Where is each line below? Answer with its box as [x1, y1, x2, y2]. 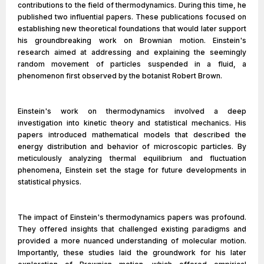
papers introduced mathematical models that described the [18, 130, 246, 139]
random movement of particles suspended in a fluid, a [18, 60, 246, 68]
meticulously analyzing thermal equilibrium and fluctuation [18, 154, 246, 163]
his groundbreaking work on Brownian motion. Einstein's [18, 36, 246, 45]
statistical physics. [18, 177, 81, 186]
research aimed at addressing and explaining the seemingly [18, 48, 246, 57]
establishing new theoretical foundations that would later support [18, 24, 246, 33]
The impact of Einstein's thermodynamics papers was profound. [18, 213, 246, 222]
